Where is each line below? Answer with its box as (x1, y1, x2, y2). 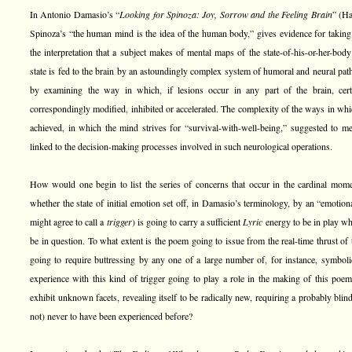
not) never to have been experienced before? (30, 310, 192, 322)
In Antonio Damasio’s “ (30, 8, 120, 20)
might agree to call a (30, 215, 107, 228)
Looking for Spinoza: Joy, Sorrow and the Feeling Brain (119, 8, 332, 20)
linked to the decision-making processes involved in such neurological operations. (30, 140, 332, 152)
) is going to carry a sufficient (131, 215, 244, 228)
